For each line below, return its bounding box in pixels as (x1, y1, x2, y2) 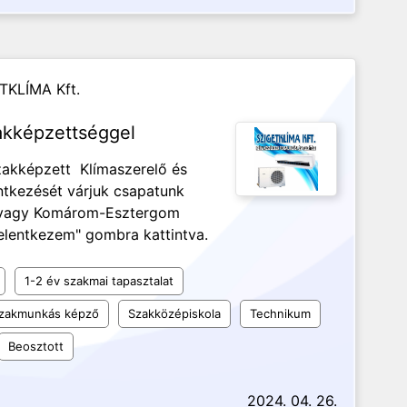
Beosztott (8, 339, 64, 353)
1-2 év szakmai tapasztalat (25, 273, 174, 288)
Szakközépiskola (128, 306, 221, 321)
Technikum (250, 306, 311, 321)
